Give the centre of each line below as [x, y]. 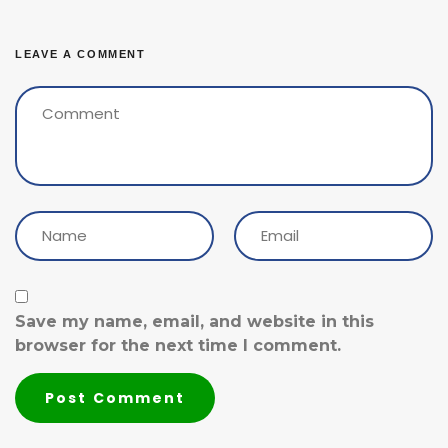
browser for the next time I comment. [178, 345]
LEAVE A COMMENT [80, 54]
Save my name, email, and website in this [194, 321]
